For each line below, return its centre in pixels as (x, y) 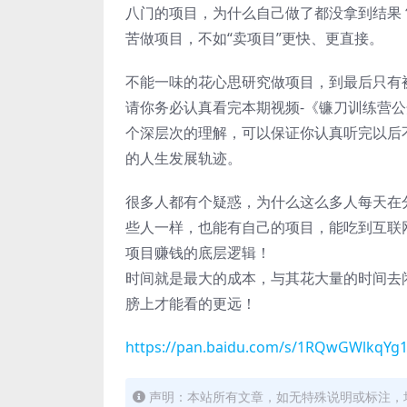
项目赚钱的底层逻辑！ (198, 253)
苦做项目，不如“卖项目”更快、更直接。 (254, 38)
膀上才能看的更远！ (191, 303)
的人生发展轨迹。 (184, 158)
